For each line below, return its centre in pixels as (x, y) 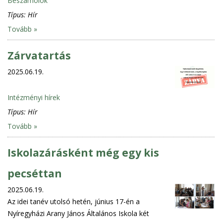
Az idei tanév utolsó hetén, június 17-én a (74, 201)
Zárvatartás (39, 55)
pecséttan (35, 173)
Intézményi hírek (34, 97)
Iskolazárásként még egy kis (83, 152)
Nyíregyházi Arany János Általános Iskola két (78, 213)
